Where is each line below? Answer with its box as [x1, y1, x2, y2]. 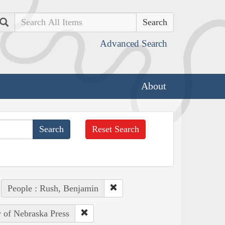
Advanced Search [100, 38, 167, 49]
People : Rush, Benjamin [7, 183, 98, 193]
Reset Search [92, 124, 140, 134]
